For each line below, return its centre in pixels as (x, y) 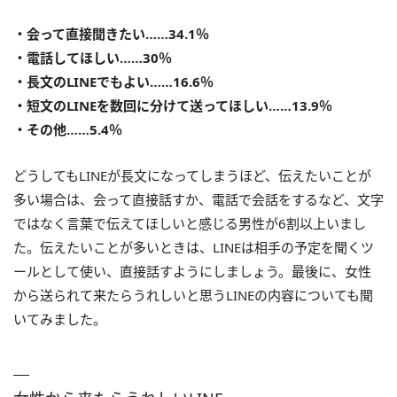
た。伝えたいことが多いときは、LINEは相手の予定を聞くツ (194, 248)
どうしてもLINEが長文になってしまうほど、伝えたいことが (192, 176)
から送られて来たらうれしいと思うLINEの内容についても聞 (193, 296)
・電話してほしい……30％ (93, 58)
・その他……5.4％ (68, 130)
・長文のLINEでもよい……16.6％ (113, 82)
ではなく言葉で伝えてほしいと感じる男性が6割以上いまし (190, 224)
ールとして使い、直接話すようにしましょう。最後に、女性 (192, 272)
